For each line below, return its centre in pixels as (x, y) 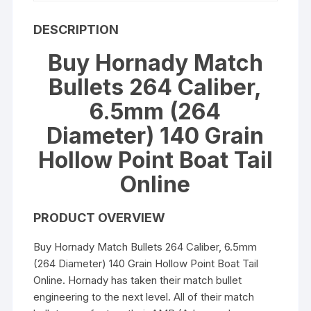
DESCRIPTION (76, 30)
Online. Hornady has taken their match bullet (138, 280)
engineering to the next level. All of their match (144, 297)
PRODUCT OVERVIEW (100, 218)
